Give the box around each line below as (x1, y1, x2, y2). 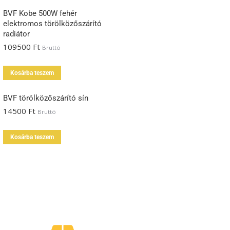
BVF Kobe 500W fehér (3, 9, 78, 18)
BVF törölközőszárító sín (3, 93, 89, 103)
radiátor (3, 29, 30, 39)
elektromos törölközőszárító (3, 19, 102, 28)
